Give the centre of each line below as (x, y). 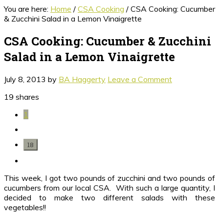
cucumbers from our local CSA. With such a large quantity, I (109, 187)
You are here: (27, 9)
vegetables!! (25, 207)
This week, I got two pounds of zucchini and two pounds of (109, 178)
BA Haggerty (82, 79)
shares (27, 97)
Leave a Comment (140, 79)
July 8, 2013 (25, 79)
